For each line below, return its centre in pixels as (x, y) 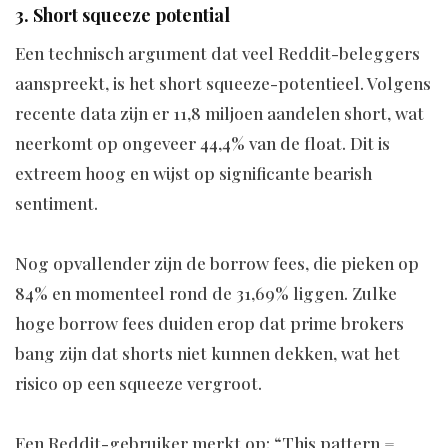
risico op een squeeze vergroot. (138, 383)
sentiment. (56, 203)
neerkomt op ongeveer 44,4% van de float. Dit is (202, 143)
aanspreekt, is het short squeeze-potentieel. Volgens (223, 83)
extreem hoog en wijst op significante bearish (193, 173)
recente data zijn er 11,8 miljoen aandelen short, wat (219, 113)
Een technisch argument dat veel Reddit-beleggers (217, 53)
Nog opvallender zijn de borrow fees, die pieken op (217, 263)
